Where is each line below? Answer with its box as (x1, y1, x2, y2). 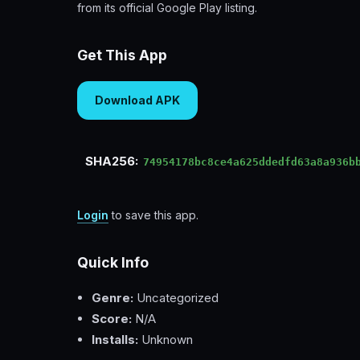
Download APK (95, 92, 180, 107)
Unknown (138, 332, 193, 348)
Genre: (92, 290, 133, 306)
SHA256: (85, 153, 138, 169)
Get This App (77, 47, 167, 64)
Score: (92, 311, 132, 327)
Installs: (92, 332, 138, 348)
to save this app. (108, 207, 198, 222)
